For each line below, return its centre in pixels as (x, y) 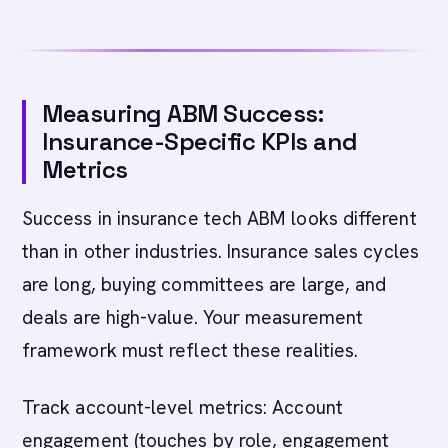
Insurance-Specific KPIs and (200, 141)
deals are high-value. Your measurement (193, 317)
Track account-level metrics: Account (182, 407)
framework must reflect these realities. (190, 350)
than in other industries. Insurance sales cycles (220, 251)
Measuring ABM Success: (183, 113)
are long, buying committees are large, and (204, 284)
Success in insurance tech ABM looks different (219, 218)
